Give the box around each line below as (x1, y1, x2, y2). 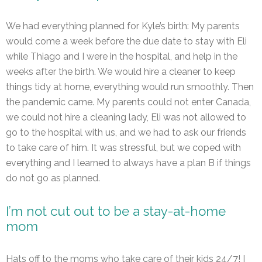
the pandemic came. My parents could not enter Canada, (6, 96, 251, 108)
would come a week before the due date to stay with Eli (6, 36, 247, 47)
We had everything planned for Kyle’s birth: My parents (6, 20, 240, 32)
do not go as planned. (6, 173, 100, 184)
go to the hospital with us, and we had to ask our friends (6, 127, 246, 139)
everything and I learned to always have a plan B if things (6, 157, 251, 169)
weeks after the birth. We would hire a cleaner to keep (6, 66, 236, 78)
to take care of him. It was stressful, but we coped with (6, 142, 241, 154)
